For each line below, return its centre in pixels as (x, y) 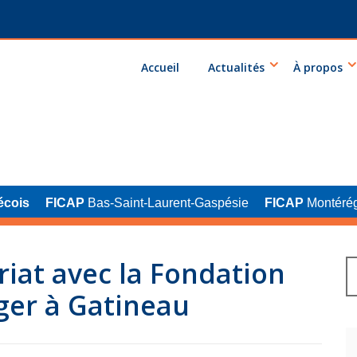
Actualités (236, 67)
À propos (318, 67)
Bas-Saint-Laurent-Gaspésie (166, 203)
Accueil (160, 67)
